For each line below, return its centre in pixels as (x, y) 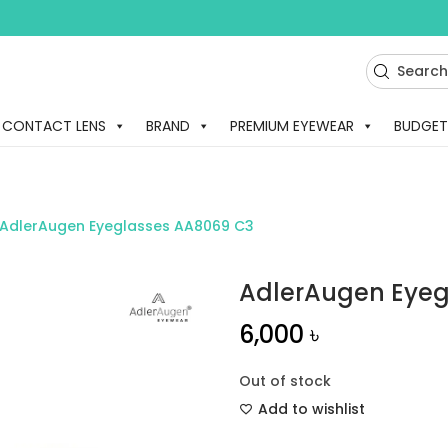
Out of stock (285, 381)
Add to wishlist (311, 409)
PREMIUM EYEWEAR (291, 126)
